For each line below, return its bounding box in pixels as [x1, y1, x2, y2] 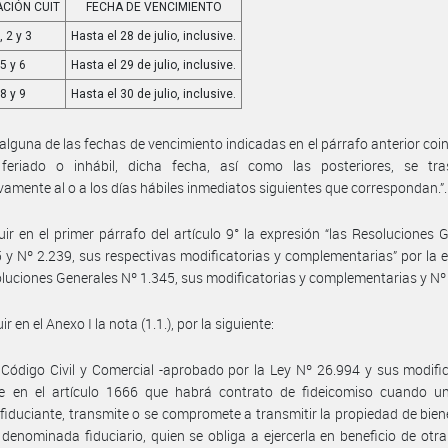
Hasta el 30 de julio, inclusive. [71, 87, 237, 101]
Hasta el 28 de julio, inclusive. [71, 29, 237, 43]
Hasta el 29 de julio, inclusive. [71, 58, 237, 72]
